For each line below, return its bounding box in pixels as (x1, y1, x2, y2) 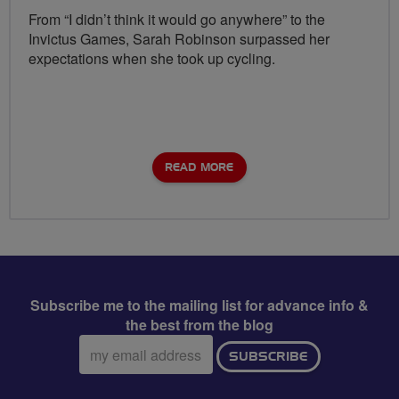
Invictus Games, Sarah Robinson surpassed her (28, 28, 330, 50)
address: (77, 354, 133, 374)
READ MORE (165, 162, 233, 174)
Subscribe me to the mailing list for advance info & (30, 295, 369, 316)
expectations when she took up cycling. (28, 48, 275, 69)
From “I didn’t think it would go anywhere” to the (28, 9, 325, 30)
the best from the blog (126, 314, 273, 336)
